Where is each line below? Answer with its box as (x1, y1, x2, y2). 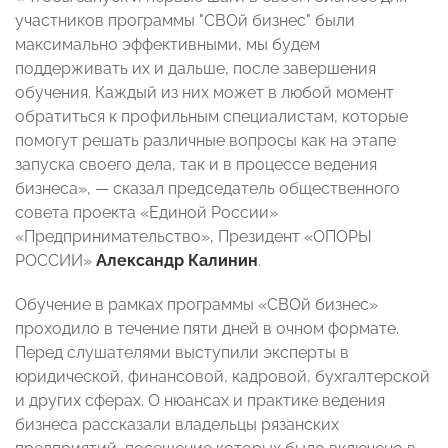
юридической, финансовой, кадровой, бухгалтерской (15, 367, 430, 387)
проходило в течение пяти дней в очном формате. (15, 319, 399, 339)
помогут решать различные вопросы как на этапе (15, 131, 396, 151)
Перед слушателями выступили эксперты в (15, 343, 349, 363)
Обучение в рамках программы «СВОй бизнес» (15, 295, 378, 315)
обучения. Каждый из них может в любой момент (15, 83, 394, 103)
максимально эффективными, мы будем (15, 35, 320, 55)
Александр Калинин (96, 251, 258, 271)
